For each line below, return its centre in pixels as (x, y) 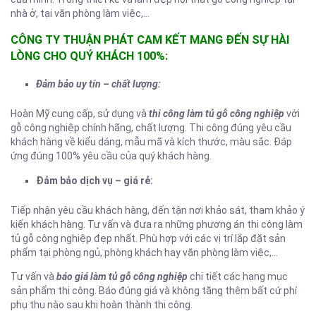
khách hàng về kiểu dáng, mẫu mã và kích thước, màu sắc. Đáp (151, 141)
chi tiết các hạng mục (238, 276)
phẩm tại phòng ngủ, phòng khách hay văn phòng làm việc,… (144, 252)
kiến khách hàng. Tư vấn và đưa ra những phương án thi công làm (157, 224)
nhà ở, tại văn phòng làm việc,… (80, 14)
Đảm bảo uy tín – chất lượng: (98, 84)
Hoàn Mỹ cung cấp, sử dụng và (80, 113)
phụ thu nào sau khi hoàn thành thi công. (102, 304)
